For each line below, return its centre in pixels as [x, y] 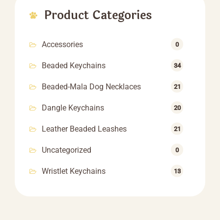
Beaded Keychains [74, 66]
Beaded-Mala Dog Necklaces [91, 87]
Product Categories [98, 15]
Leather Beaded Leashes [84, 129]
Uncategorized [67, 150]
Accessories [62, 44]
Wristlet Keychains [74, 171]
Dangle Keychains [73, 108]
